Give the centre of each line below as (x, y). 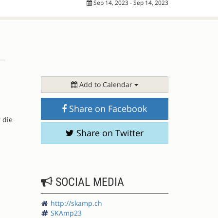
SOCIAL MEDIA (88, 182)
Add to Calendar (106, 84)
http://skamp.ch (76, 203)
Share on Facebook (107, 109)
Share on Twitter (109, 133)
